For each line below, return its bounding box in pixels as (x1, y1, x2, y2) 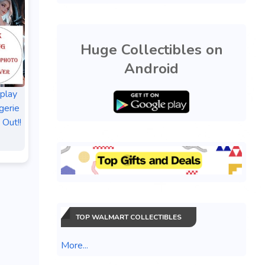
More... (61, 238, 88, 252)
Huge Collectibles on (80, 40, 223, 59)
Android (124, 59, 179, 78)
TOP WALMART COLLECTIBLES (76, 212, 182, 222)
